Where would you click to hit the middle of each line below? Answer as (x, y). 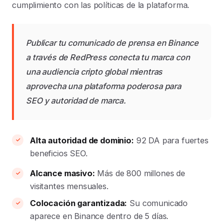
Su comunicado (158, 203)
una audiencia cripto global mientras (94, 71)
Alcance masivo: (62, 173)
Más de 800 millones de (140, 173)
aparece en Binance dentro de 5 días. (99, 216)
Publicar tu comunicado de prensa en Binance (112, 43)
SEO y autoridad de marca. (76, 100)
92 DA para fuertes (171, 140)
